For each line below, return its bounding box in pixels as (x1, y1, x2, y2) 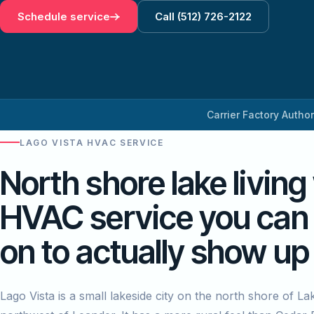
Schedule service (18, 10, 110, 24)
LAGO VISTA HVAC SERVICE (20, 137, 164, 148)
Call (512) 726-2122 (155, 10, 252, 24)
